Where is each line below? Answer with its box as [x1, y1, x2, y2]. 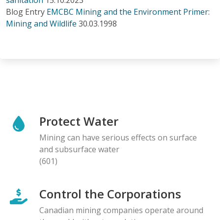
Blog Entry [6, 6, 45, 17]
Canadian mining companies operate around [39, 204, 203, 216]
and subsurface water [39, 143, 119, 155]
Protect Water [39, 112, 118, 129]
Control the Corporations [39, 185, 181, 202]
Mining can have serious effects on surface [39, 132, 197, 143]
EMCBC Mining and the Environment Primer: [47, 6, 210, 17]
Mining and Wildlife [6, 18, 77, 29]
